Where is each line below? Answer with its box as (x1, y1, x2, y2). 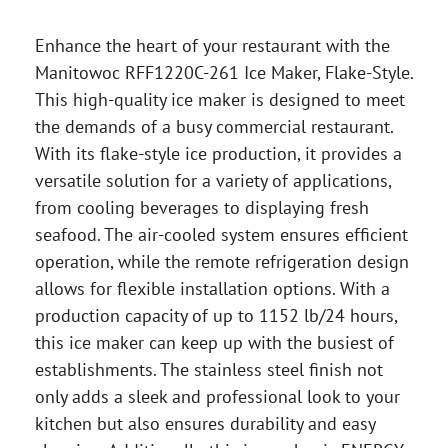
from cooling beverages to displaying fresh (35, 196, 369, 219)
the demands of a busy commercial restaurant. (35, 115, 393, 138)
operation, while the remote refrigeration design (35, 250, 409, 273)
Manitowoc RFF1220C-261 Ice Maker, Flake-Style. (35, 61, 413, 84)
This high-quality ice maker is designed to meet (35, 88, 405, 111)
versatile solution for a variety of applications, (35, 169, 391, 192)
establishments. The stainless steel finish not (35, 358, 383, 381)
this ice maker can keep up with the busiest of (35, 331, 394, 354)
